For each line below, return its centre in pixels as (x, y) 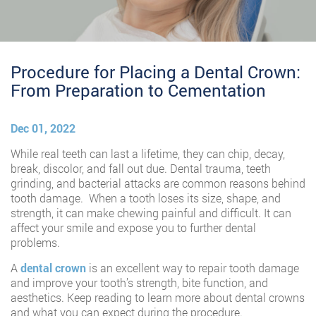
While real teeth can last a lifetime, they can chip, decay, (148, 154)
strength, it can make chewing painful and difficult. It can (151, 213)
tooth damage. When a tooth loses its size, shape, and (146, 198)
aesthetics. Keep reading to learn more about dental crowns (158, 298)
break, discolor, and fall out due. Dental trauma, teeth (141, 169)
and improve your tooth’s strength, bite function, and (139, 283)
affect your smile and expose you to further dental (133, 228)
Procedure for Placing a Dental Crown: (156, 72)
